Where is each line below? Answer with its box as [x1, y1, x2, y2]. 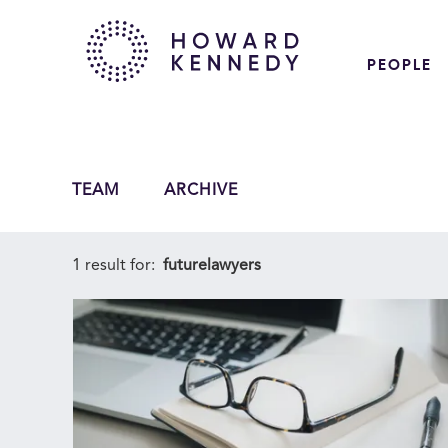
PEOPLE [367, 58, 432, 73]
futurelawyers [163, 258, 261, 274]
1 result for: [72, 258, 159, 274]
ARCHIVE [163, 182, 238, 199]
